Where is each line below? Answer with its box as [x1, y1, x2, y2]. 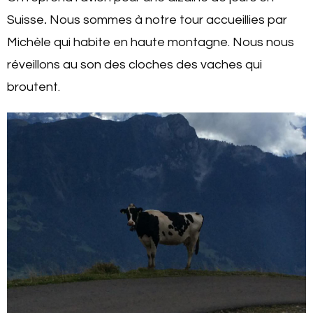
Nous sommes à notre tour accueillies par [47, 13, 287, 27]
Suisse [7, 13, 44, 27]
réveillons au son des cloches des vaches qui [7, 57, 262, 71]
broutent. [7, 80, 60, 94]
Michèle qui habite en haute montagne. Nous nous [7, 35, 294, 49]
